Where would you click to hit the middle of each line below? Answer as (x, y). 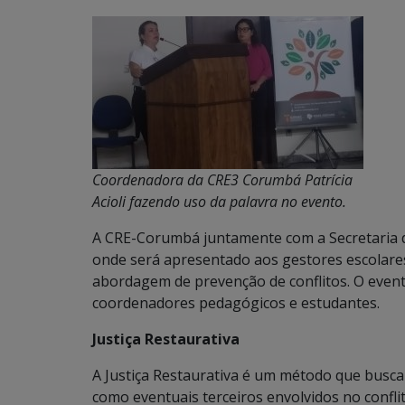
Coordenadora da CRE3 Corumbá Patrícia (222, 179)
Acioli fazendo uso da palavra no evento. (219, 201)
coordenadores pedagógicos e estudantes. (236, 302)
